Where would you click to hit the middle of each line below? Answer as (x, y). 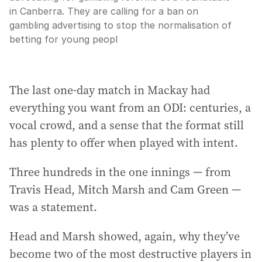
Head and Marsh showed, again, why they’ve (125, 236)
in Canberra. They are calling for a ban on (104, 11)
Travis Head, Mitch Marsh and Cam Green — (125, 189)
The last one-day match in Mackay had (110, 90)
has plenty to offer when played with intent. (124, 143)
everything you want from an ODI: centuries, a (130, 108)
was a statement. (53, 207)
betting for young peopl (63, 39)
